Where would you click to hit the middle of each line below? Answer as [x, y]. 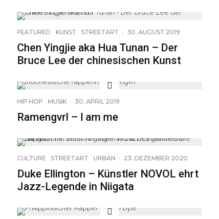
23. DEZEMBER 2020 [156, 158]
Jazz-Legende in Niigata [76, 186]
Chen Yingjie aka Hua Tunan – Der [98, 48]
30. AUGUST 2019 [153, 32]
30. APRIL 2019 [97, 101]
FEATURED [34, 32]
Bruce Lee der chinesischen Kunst [99, 60]
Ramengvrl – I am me [68, 117]
